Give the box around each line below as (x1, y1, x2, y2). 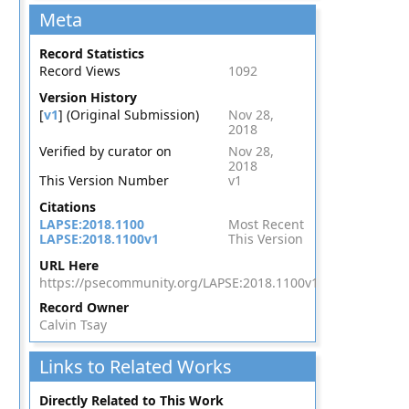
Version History (38, 89, 137, 106)
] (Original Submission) (58, 106, 199, 123)
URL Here (38, 257, 99, 274)
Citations (38, 198, 96, 215)
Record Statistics (38, 45, 144, 62)
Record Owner (38, 299, 129, 316)
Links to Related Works (38, 354, 232, 379)
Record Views (38, 62, 121, 79)
